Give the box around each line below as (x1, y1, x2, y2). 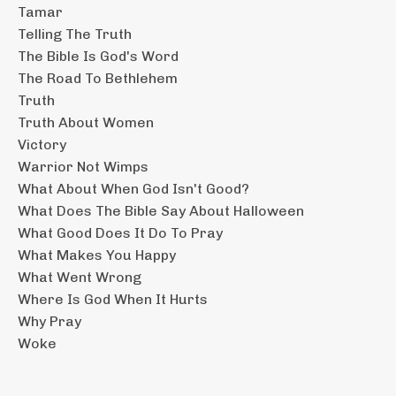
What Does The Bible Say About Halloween (18, 202, 304, 219)
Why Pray (18, 312, 81, 330)
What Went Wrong (18, 268, 141, 286)
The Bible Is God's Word (18, 47, 179, 65)
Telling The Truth (18, 25, 132, 42)
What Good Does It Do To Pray (18, 224, 223, 241)
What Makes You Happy (18, 246, 176, 263)
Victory (18, 135, 66, 153)
